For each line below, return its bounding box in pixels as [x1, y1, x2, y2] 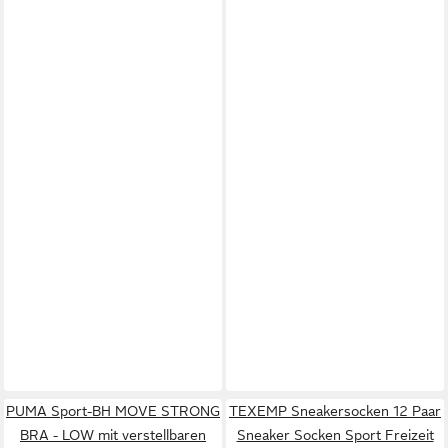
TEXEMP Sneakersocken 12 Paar [229, 402, 441, 419]
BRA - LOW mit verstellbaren [20, 426, 206, 443]
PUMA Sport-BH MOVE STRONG [6, 402, 220, 419]
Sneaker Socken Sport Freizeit [236, 426, 434, 443]
